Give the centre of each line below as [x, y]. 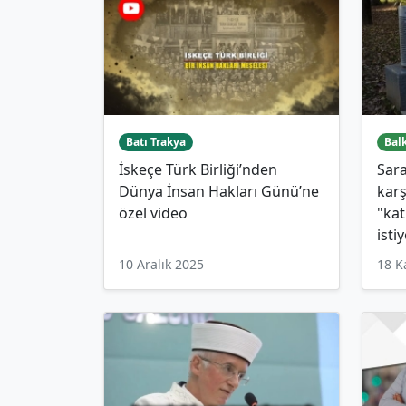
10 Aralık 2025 [161, 265]
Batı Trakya [155, 142]
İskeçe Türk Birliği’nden [198, 170]
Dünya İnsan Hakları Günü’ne [219, 192]
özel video [155, 213]
